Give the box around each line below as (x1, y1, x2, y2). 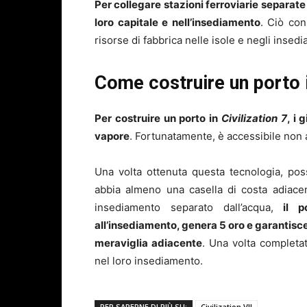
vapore (95, 130, 130, 143)
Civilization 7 (221, 112, 287, 125)
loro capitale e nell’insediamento (95, 16, 260, 29)
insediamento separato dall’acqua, (95, 201, 284, 214)
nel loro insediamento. (95, 254, 203, 268)
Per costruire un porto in (95, 112, 221, 125)
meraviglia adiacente (95, 236, 202, 250)
